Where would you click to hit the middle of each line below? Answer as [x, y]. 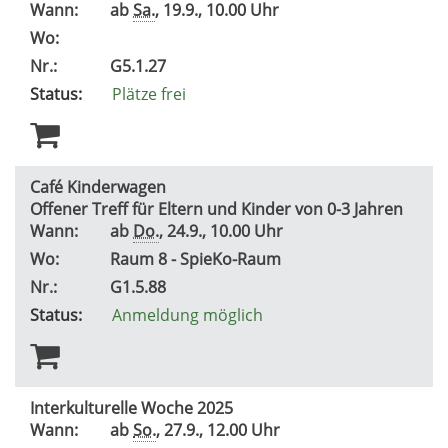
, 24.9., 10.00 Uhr [225, 230]
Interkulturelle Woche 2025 [133, 407]
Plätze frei [149, 93]
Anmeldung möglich [187, 314]
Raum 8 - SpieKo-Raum [197, 258]
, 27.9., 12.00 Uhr [222, 429]
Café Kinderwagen [98, 186]
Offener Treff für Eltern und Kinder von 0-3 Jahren [218, 208]
